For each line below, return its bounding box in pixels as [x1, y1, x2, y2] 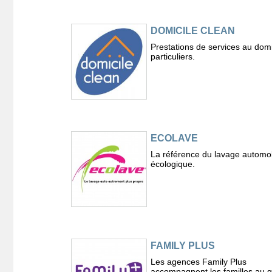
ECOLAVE [150, 132, 198, 143]
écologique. [150, 158, 195, 169]
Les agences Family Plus [150, 256, 246, 267]
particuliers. [150, 51, 195, 61]
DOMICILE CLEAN [150, 25, 235, 36]
